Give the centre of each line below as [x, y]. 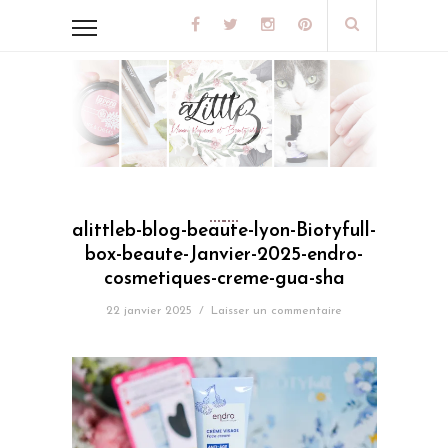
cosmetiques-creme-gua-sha [224, 280]
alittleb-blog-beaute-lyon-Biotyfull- [224, 232]
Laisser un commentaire [276, 311]
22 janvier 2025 [149, 311]
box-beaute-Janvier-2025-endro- [224, 256]
